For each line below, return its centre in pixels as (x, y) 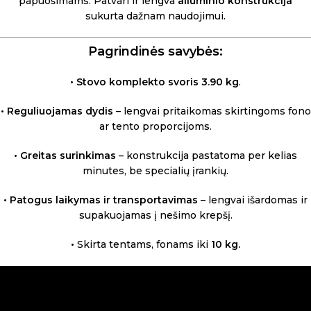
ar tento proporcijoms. (155, 126)
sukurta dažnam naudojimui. (155, 16)
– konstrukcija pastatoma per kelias (207, 155)
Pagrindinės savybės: (155, 51)
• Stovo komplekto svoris (136, 82)
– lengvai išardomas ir (253, 200)
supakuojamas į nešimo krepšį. (155, 215)
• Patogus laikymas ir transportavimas (101, 200)
